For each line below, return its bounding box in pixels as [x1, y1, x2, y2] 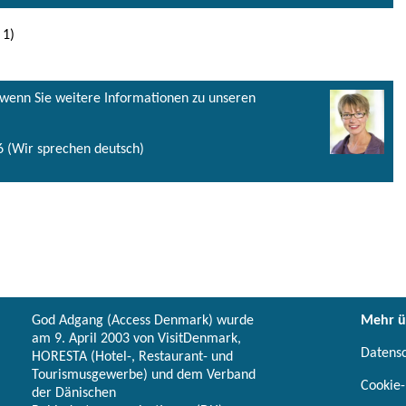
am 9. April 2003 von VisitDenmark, [32, 332, 241, 347]
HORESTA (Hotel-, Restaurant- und [32, 350, 233, 365]
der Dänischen [32, 386, 116, 401]
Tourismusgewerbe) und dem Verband [32, 368, 256, 383]
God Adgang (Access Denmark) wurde [32, 314, 254, 329]
